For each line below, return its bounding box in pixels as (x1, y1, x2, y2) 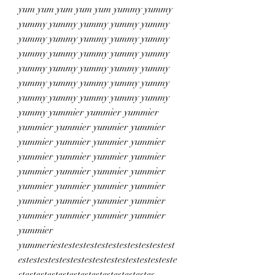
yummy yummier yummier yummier (18, 106, 159, 118)
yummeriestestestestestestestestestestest (18, 239, 175, 251)
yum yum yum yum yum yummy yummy (18, 3, 172, 15)
